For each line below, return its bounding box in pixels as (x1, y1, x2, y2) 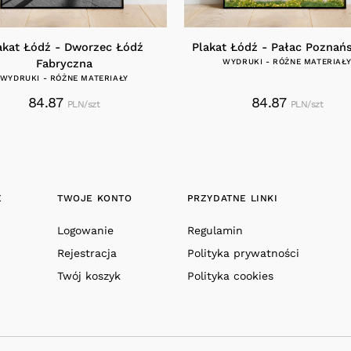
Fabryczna (35, 57, 92, 71)
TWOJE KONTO (57, 193, 132, 204)
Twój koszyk (57, 270, 121, 283)
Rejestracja (57, 247, 117, 260)
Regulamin (186, 224, 243, 237)
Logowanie (57, 224, 114, 237)
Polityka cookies (186, 270, 273, 283)
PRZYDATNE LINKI (186, 193, 278, 204)
